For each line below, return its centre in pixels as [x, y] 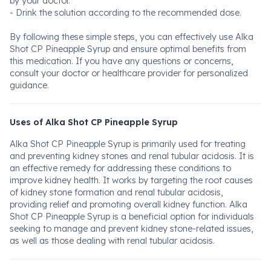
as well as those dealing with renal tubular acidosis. [112, 241]
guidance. [29, 85]
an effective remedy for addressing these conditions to [120, 168]
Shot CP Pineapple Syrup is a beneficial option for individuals [132, 217]
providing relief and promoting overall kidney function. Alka [129, 204]
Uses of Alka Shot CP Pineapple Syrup [94, 122]
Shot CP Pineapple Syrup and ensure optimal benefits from [128, 49]
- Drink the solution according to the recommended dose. [126, 13]
